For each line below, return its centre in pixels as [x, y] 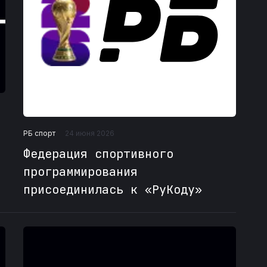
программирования [80, 172]
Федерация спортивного [98, 154]
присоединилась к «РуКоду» [112, 190]
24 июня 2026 [89, 133]
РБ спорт [39, 133]
